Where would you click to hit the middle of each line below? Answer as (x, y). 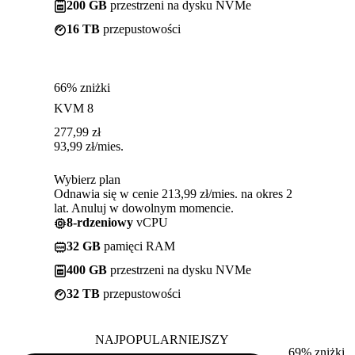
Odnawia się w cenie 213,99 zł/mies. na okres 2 (173, 194)
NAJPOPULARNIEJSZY (162, 340)
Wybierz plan (87, 180)
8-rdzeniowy (100, 223)
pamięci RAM (138, 246)
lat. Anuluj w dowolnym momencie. (144, 208)
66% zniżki (82, 88)
